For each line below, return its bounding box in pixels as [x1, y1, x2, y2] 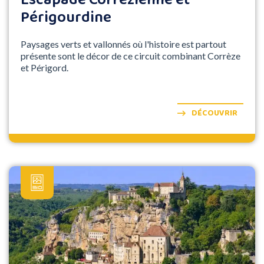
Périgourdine [21, 5, 111, 31]
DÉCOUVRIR [192, 107, 237, 120]
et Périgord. [21, 62, 68, 74]
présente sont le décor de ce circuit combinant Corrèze [21, 50, 240, 62]
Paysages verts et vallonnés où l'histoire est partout [21, 38, 226, 50]
